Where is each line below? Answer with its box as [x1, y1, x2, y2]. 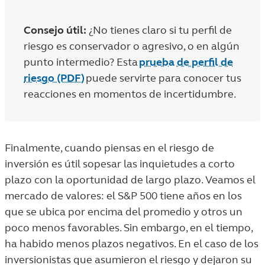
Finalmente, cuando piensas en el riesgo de [5, 141, 214, 154]
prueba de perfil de [139, 56, 233, 69]
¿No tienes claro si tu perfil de [86, 24, 232, 37]
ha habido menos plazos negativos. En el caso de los [5, 237, 258, 250]
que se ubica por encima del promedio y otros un [5, 205, 243, 218]
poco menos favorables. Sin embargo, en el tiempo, [5, 221, 253, 234]
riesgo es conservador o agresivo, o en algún [24, 40, 240, 53]
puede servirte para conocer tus [85, 72, 241, 85]
